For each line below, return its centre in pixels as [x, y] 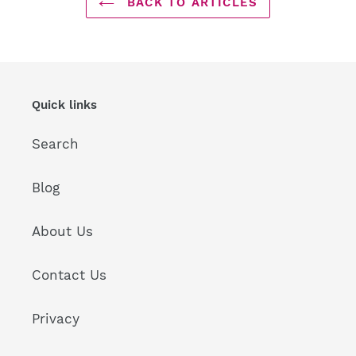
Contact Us [69, 275]
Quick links [64, 105]
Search [55, 143]
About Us [62, 231]
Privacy [56, 318]
